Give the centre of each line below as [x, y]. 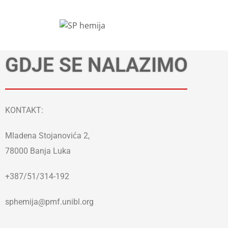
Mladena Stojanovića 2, [47, 135]
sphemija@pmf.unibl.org [49, 202]
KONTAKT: [24, 110]
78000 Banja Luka [38, 151]
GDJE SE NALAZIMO [96, 65]
